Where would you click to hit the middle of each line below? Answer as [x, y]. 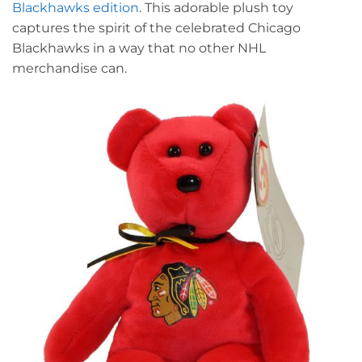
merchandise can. [69, 69]
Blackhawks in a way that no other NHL [139, 48]
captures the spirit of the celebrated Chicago [156, 28]
